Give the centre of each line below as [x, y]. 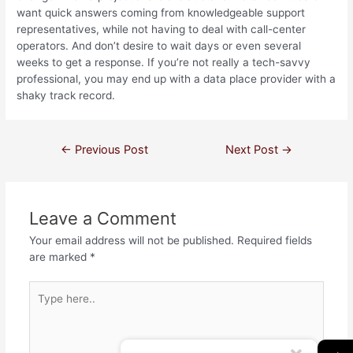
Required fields [274, 240]
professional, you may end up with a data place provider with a [176, 78]
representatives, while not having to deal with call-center [162, 29]
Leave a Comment [102, 218]
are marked [59, 256]
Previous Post [110, 149]
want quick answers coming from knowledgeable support [161, 12]
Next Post [254, 149]
